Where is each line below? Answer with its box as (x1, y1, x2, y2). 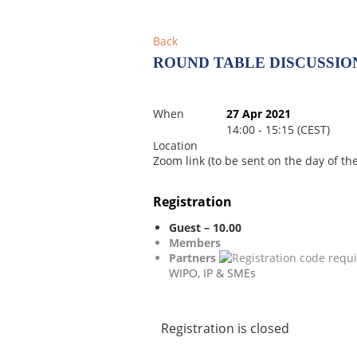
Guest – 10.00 (169, 220, 241, 235)
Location (153, 138, 198, 153)
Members (169, 235, 221, 250)
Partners (169, 250, 219, 265)
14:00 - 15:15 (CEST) (226, 122, 330, 137)
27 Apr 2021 (226, 106, 291, 121)
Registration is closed (161, 320, 289, 337)
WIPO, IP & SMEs (169, 265, 256, 280)
